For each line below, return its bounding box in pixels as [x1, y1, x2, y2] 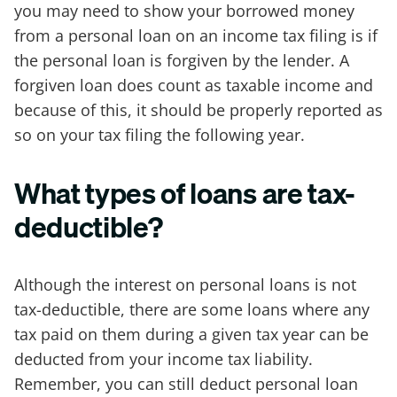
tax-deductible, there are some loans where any [14, 299, 370, 321]
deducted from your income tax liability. [14, 348, 313, 370]
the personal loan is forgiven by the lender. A [14, 50, 349, 72]
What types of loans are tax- [14, 169, 355, 216]
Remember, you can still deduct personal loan [14, 373, 358, 395]
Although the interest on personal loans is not [14, 274, 356, 296]
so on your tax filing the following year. [14, 124, 305, 146]
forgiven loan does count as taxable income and [14, 74, 373, 97]
